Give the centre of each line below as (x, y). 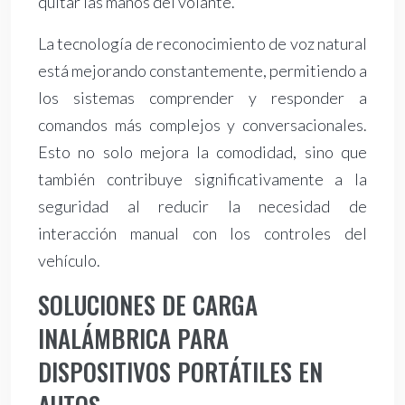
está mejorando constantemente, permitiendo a (202, 71)
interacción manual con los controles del (202, 234)
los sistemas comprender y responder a (202, 98)
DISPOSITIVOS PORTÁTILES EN (180, 372)
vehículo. (69, 261)
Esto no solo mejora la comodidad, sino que (202, 152)
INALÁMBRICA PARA (133, 339)
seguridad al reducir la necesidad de (202, 207)
